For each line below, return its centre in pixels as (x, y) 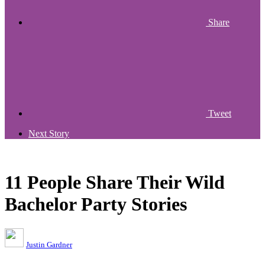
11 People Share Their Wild (115, 182)
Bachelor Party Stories (96, 204)
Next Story (49, 133)
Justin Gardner (49, 244)
